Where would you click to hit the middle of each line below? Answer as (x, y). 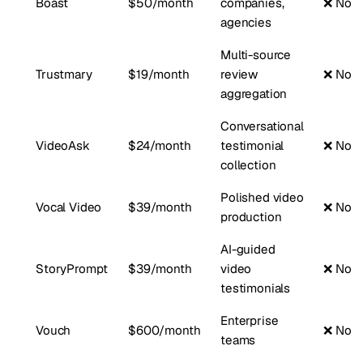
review (239, 74)
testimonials (256, 288)
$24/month (160, 145)
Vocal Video (69, 207)
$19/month (159, 74)
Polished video (262, 197)
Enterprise (250, 320)
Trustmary (64, 74)
